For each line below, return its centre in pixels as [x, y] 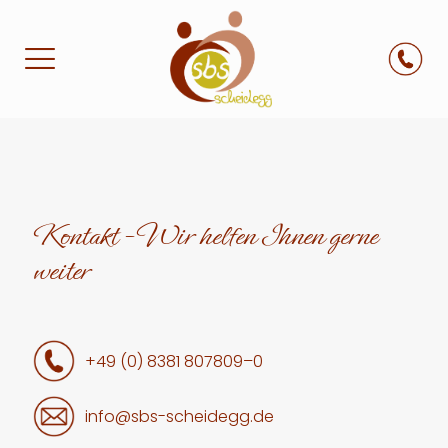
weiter [61, 271]
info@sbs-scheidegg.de [179, 416]
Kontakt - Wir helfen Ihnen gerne [205, 236]
